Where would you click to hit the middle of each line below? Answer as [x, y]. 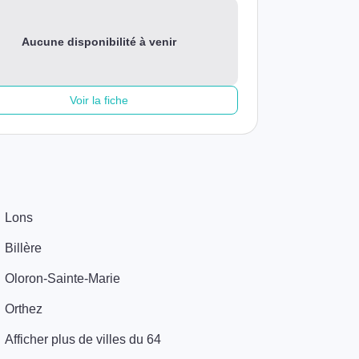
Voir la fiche [99, 100]
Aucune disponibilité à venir [99, 42]
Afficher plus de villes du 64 [83, 339]
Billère [23, 248]
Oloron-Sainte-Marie [63, 278]
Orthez [24, 309]
